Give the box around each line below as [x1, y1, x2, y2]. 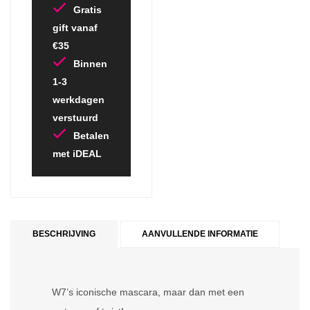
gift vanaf [53, 22, 98, 33]
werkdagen [53, 94, 104, 105]
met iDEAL [53, 148, 102, 159]
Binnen [73, 58, 107, 69]
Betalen [73, 130, 109, 141]
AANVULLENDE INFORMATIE [142, 229, 258, 239]
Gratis [73, 4, 102, 15]
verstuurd [53, 112, 98, 123]
